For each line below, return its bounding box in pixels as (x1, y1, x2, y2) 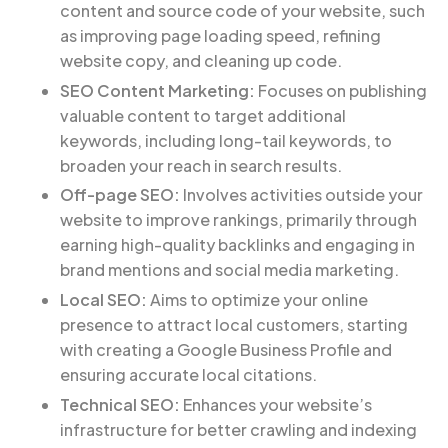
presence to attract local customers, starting (60, 314, 408, 336)
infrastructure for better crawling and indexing (60, 418, 417, 440)
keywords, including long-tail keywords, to (60, 129, 392, 151)
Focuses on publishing (255, 79, 427, 101)
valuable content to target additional (60, 104, 346, 126)
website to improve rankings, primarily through (60, 209, 417, 231)
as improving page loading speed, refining (60, 24, 381, 46)
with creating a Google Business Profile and (60, 339, 392, 361)
